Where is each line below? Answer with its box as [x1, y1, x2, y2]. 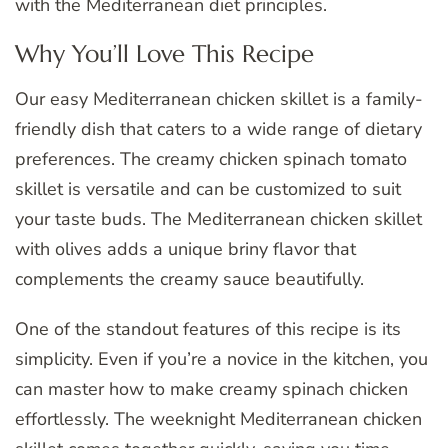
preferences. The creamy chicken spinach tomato [15, 147, 407, 172]
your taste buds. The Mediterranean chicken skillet [15, 207, 422, 232]
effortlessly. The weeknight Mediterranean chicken [15, 407, 422, 432]
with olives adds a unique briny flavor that [15, 237, 356, 262]
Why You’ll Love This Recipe [15, 39, 314, 70]
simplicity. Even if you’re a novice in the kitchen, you [15, 347, 428, 372]
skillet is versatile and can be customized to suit [15, 177, 401, 202]
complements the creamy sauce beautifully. [15, 267, 364, 292]
